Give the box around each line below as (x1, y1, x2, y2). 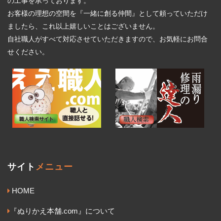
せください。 (7, 48, 49, 56)
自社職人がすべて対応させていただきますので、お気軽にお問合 (7, 35, 208, 43)
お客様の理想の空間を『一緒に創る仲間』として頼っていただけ (7, 9, 208, 17)
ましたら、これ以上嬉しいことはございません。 (7, 22, 159, 30)
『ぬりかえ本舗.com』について (10, 207, 115, 216)
